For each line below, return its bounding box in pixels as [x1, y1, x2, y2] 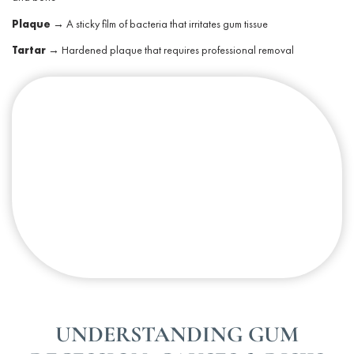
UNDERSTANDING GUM [55, 321, 299, 348]
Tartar [12, 42, 46, 57]
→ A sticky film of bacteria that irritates [51, 16, 223, 31]
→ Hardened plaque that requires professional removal [46, 42, 294, 57]
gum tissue [223, 16, 268, 31]
